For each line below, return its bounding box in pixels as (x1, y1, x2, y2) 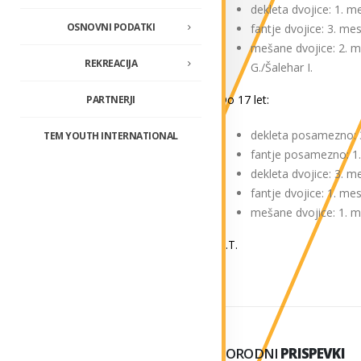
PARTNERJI (86, 92, 135, 106)
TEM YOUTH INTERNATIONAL (44, 128, 178, 143)
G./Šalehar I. (251, 60, 313, 76)
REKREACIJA (85, 56, 137, 70)
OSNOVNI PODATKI (66, 19, 156, 34)
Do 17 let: (218, 92, 269, 108)
